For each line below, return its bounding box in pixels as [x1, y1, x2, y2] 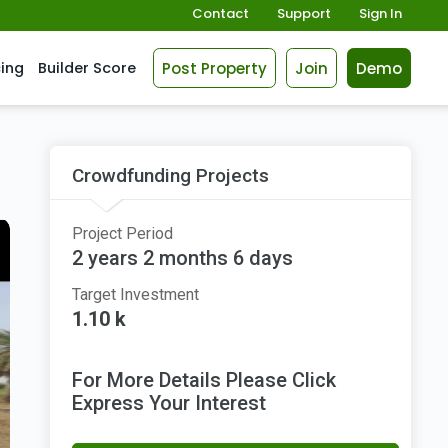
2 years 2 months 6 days [72, 246, 293, 270]
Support [277, 4, 331, 23]
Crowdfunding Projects [72, 164, 269, 187]
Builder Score [38, 58, 136, 78]
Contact [192, 4, 249, 23]
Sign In [359, 4, 402, 23]
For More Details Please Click [72, 368, 336, 392]
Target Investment [72, 285, 199, 304]
